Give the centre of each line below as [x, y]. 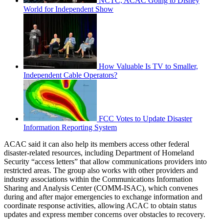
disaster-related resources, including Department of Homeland [99, 153]
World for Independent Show [68, 9]
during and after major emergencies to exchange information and [103, 197]
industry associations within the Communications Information [98, 179]
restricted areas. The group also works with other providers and [101, 170]
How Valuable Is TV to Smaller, [148, 66]
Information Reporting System [70, 127]
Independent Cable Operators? [70, 75]
